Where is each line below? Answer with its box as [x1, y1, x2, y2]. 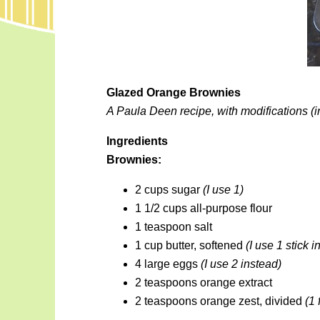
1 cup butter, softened [134, 239, 246, 251]
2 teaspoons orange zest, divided [134, 294, 305, 307]
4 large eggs [134, 257, 201, 270]
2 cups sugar [134, 183, 203, 196]
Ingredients [106, 134, 168, 147]
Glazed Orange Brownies [106, 86, 241, 99]
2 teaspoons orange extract [134, 276, 272, 289]
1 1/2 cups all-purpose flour [134, 201, 272, 214]
